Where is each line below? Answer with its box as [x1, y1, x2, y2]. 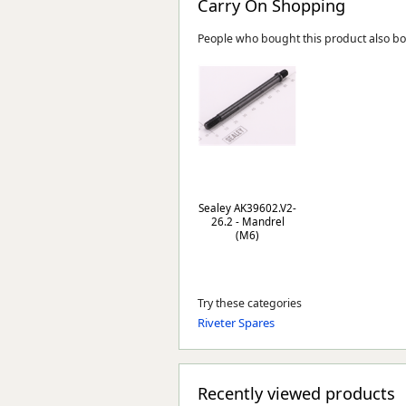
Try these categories [198, 295, 302, 311]
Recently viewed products [198, 382, 395, 404]
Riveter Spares [198, 314, 275, 331]
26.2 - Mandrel [210, 214, 285, 228]
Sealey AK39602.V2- [198, 200, 296, 215]
